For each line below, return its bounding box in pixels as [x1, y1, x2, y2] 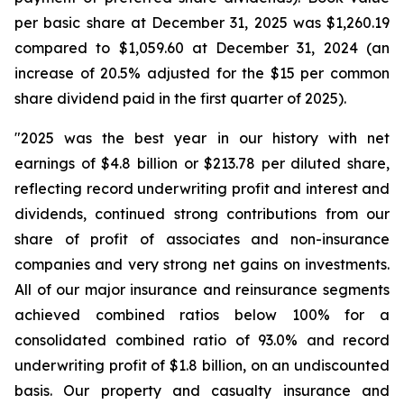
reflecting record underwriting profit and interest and [14, 179, 390, 197]
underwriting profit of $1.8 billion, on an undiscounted [14, 356, 390, 374]
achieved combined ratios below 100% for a [14, 306, 390, 324]
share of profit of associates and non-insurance [14, 230, 390, 248]
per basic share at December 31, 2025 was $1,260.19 [14, 14, 390, 32]
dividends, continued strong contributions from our [14, 205, 390, 223]
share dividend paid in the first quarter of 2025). [14, 89, 346, 107]
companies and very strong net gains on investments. [14, 255, 390, 273]
